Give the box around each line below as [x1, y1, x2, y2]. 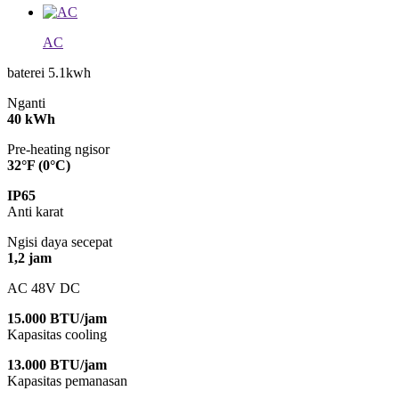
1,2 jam [7, 250, 52, 266]
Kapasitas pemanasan [7, 373, 127, 389]
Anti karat [7, 204, 63, 220]
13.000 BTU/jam [7, 357, 107, 373]
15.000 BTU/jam [7, 311, 107, 327]
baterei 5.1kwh [7, 65, 91, 81]
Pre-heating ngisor [7, 142, 110, 158]
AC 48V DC [7, 281, 80, 297]
